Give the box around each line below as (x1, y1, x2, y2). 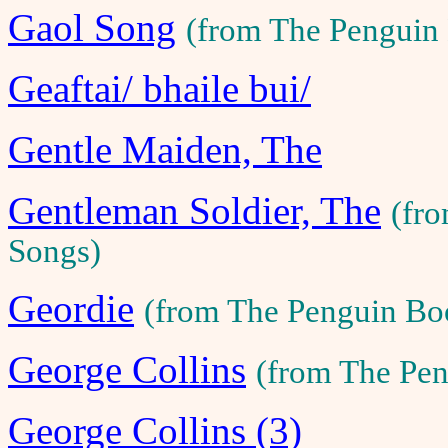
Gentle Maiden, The (8, 128, 322, 171)
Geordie (8, 287, 134, 330)
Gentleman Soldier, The (8, 189, 381, 232)
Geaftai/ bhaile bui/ (8, 67, 311, 110)
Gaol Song (8, 6, 176, 49)
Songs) (8, 233, 101, 269)
